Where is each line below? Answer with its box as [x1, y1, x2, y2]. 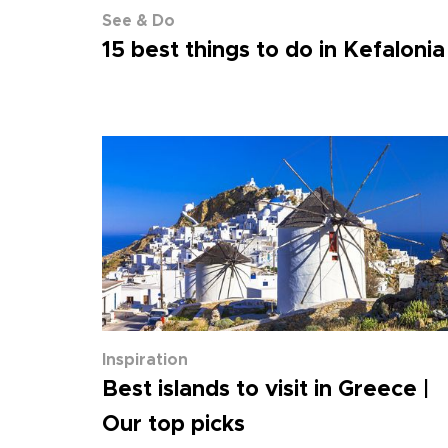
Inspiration [102, 352, 188, 368]
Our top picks [102, 414, 245, 436]
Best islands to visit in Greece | [102, 379, 429, 401]
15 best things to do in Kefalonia [102, 40, 445, 62]
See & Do [102, 13, 175, 29]
